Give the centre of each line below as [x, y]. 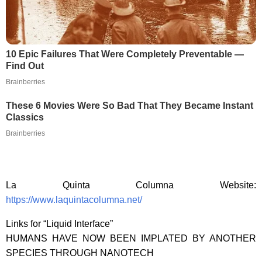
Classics [25, 117]
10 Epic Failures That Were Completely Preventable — [125, 54]
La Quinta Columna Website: [131, 185]
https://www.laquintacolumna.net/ [74, 199]
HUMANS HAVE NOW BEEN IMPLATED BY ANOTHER [131, 238]
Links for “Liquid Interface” [59, 223]
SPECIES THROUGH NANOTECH [80, 253]
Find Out [25, 65]
